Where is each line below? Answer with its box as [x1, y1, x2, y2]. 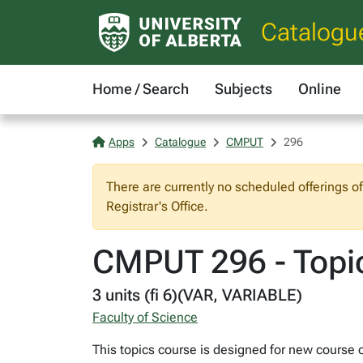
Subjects [215, 80, 272, 97]
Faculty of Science [92, 310, 198, 325]
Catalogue [155, 135, 206, 148]
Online [298, 80, 341, 97]
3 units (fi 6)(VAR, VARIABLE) [92, 285, 302, 305]
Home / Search [92, 80, 189, 97]
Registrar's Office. [106, 199, 208, 214]
